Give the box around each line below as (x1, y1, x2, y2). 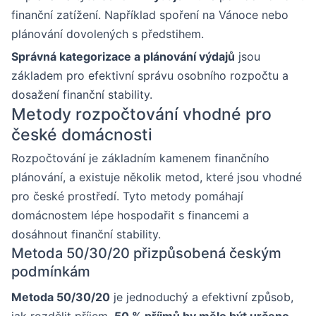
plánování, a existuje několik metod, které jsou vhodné (11, 170, 302, 185)
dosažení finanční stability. (11, 87, 152, 102)
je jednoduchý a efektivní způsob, (110, 290, 293, 305)
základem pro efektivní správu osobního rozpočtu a (11, 68, 288, 83)
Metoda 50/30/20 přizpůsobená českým (11, 245, 281, 262)
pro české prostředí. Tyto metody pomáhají (11, 189, 243, 204)
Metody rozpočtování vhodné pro (11, 104, 272, 125)
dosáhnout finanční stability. (11, 227, 161, 242)
